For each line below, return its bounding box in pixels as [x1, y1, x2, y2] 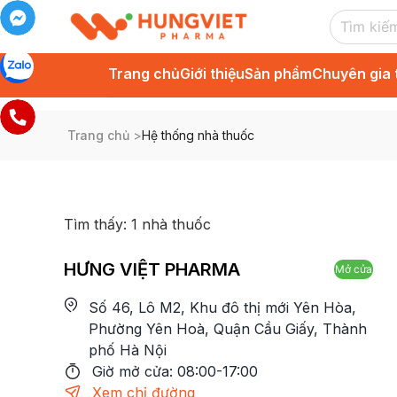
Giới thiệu [180, 65, 245, 82]
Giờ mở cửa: [92, 362, 177, 380]
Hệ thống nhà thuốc [142, 128, 254, 143]
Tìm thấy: [64, 215, 131, 233]
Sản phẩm [245, 65, 312, 82]
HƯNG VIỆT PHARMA [64, 259, 240, 280]
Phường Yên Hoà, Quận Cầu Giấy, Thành [89, 320, 367, 338]
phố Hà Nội [89, 341, 167, 359]
